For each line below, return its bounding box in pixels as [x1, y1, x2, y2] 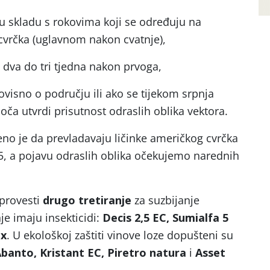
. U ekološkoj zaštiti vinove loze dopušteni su [7, 228, 233, 242]
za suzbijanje [131, 193, 199, 207]
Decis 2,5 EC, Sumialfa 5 [102, 210, 228, 225]
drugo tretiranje [43, 193, 131, 207]
